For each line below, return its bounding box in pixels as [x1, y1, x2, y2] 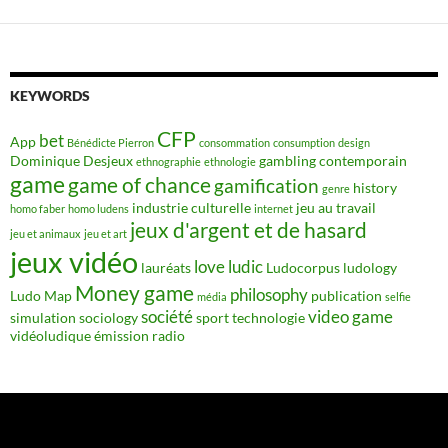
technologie [232, 309, 305, 326]
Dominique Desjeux [10, 152, 133, 169]
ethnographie [136, 155, 201, 168]
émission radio [94, 327, 185, 344]
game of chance [68, 173, 211, 197]
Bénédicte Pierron [67, 136, 154, 149]
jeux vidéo [10, 244, 138, 279]
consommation [199, 136, 270, 149]
